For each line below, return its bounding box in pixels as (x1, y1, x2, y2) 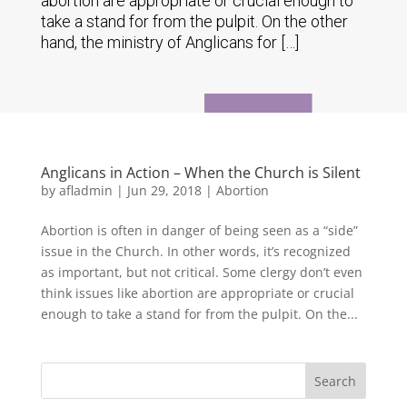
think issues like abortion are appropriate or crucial (40, 284, 354, 302)
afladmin (58, 182, 113, 199)
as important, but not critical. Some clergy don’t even (40, 263, 362, 281)
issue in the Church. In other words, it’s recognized (40, 243, 351, 260)
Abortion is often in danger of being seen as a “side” (40, 222, 358, 239)
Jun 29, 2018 (126, 182, 202, 199)
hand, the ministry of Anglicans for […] (40, 33, 299, 52)
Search (314, 372, 357, 390)
